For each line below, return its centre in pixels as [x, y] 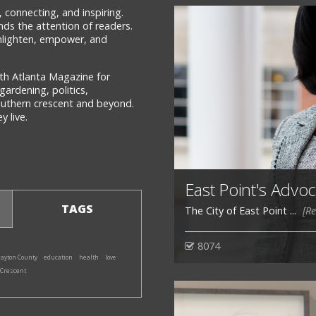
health [89, 258]
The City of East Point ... [242, 211]
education [58, 257]
